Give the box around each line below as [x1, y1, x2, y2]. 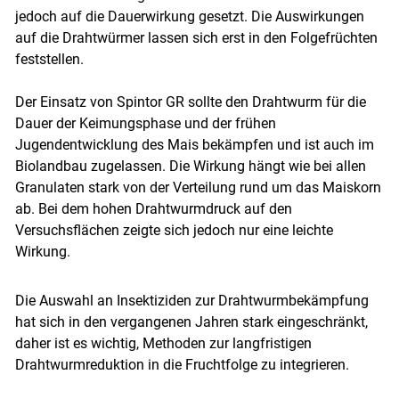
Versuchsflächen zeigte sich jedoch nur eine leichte [14, 221, 333, 239]
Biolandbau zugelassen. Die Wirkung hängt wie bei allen [14, 157, 366, 175]
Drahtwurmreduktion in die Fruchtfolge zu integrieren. [14, 355, 349, 373]
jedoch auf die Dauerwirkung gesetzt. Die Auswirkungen [14, 7, 364, 25]
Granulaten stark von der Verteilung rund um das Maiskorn [14, 178, 381, 196]
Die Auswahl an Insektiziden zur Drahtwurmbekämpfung [14, 291, 369, 309]
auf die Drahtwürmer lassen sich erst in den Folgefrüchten [14, 28, 378, 46]
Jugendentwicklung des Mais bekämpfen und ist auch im [14, 135, 374, 153]
